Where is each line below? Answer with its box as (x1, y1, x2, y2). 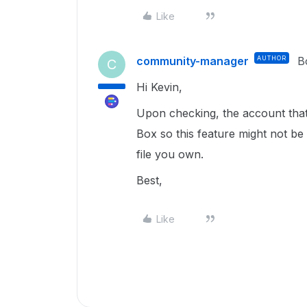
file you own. (136, 147, 204, 161)
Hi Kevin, (136, 80, 186, 94)
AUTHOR (257, 54, 286, 62)
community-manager (136, 54, 249, 68)
